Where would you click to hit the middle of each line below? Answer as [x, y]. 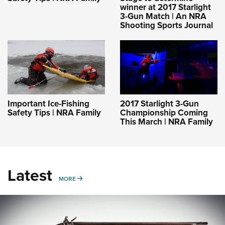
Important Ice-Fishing [48, 103]
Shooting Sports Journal [166, 25]
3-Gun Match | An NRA [163, 16]
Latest [30, 175]
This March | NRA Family [166, 122]
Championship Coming [164, 113]
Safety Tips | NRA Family [54, 113]
